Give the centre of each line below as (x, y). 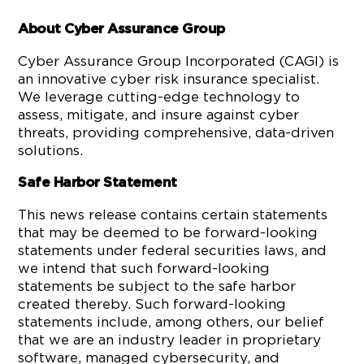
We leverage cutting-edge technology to (159, 97)
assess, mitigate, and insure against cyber (159, 115)
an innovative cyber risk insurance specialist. (169, 79)
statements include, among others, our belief (171, 322)
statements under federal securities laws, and (173, 250)
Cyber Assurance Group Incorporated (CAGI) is (179, 61)
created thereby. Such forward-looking (152, 304)
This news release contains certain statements (173, 214)
